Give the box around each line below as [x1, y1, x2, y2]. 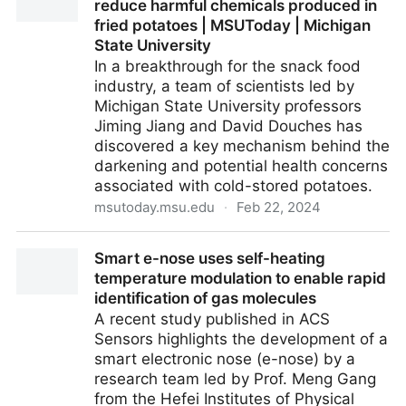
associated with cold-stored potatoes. [94, 177, 372, 195]
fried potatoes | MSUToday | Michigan [94, 16, 371, 34]
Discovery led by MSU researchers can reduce [16, 233, 353, 251]
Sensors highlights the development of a [94, 330, 388, 348]
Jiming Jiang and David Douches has [94, 117, 362, 135]
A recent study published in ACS [94, 310, 330, 328]
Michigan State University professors [94, 97, 362, 115]
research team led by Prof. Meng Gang [94, 370, 376, 388]
